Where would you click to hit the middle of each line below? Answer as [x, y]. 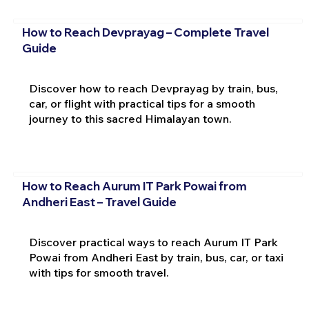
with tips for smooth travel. [99, 272]
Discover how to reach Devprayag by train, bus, [153, 89]
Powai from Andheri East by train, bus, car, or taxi [156, 257]
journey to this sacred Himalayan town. [130, 119]
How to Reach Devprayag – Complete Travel [145, 32]
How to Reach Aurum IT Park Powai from [134, 186]
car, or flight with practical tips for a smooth [142, 104]
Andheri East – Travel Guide [99, 201]
